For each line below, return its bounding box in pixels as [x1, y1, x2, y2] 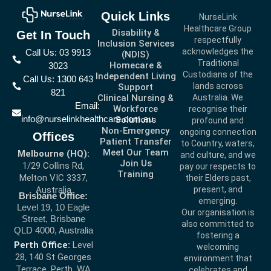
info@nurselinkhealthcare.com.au [21, 114, 153, 125]
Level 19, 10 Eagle [17, 202, 90, 213]
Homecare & [109, 59, 162, 71]
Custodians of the [183, 69, 253, 79]
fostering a [196, 230, 240, 240]
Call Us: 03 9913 [25, 47, 91, 58]
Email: [74, 100, 100, 111]
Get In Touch [16, 28, 90, 42]
